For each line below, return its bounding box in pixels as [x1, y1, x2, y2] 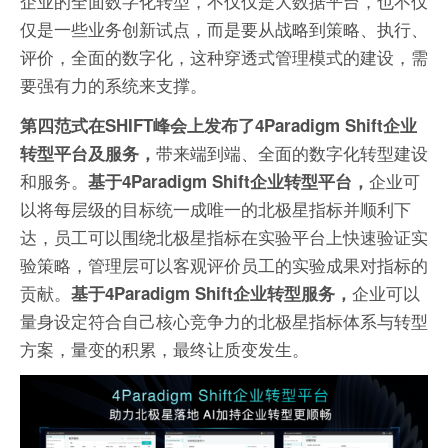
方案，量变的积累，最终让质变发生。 [20, 336, 309, 362]
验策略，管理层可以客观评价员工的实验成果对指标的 [20, 252, 428, 278]
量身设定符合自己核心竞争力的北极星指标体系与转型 [20, 308, 428, 334]
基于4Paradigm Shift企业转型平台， [88, 169, 369, 194]
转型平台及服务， [20, 141, 156, 166]
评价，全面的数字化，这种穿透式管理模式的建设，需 [20, 44, 428, 70]
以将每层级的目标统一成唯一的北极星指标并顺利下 [20, 196, 411, 222]
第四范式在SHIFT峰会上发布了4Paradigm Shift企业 [20, 113, 417, 138]
